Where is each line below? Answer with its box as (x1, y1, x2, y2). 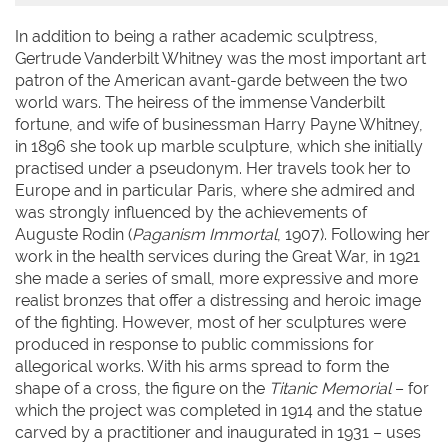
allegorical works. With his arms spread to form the (15, 356, 389, 376)
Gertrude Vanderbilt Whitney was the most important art (15, 48, 426, 68)
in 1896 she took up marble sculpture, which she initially (15, 136, 423, 156)
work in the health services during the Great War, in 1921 (15, 246, 420, 266)
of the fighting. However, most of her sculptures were (15, 312, 406, 332)
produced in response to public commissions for (15, 334, 374, 354)
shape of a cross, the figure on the (15, 378, 269, 398)
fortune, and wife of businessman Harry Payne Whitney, (15, 114, 423, 134)
